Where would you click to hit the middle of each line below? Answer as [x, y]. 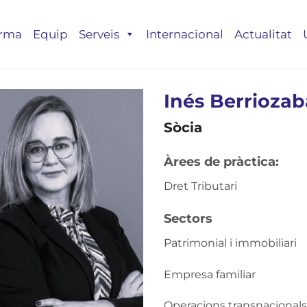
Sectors [188, 218]
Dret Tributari [200, 186]
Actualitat [263, 34]
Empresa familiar [209, 274]
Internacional [185, 34]
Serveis [99, 34]
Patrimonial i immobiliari [230, 243]
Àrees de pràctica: [221, 162]
